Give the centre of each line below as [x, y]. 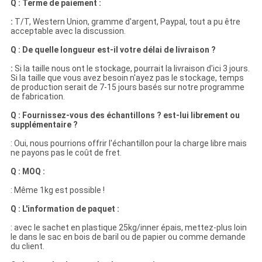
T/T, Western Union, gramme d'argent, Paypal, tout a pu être [126, 22]
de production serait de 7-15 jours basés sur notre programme [127, 87]
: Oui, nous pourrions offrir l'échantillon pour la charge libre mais [128, 144]
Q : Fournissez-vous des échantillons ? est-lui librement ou [125, 116]
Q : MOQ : [27, 172]
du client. [27, 247]
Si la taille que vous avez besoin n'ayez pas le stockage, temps [127, 78]
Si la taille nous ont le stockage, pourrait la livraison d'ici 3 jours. [131, 69]
